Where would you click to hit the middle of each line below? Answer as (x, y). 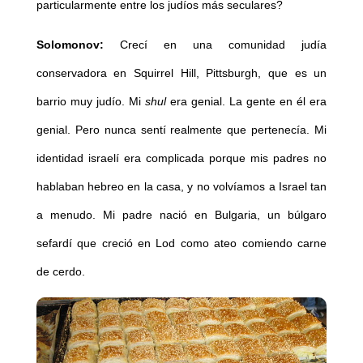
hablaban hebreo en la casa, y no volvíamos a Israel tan (181, 186)
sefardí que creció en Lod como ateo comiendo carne (181, 243)
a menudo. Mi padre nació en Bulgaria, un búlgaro (181, 214)
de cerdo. (60, 271)
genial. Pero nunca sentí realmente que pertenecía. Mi (181, 129)
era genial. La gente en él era (249, 101)
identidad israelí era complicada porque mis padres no (181, 158)
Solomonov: (70, 44)
